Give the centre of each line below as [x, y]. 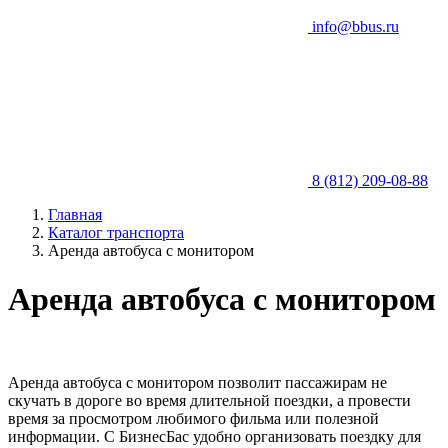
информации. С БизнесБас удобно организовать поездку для [214, 436]
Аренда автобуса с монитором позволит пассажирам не [197, 382]
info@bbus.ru [355, 26]
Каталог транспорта [116, 232]
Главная [75, 214]
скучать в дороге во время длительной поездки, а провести [209, 400]
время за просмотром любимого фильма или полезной [193, 418]
